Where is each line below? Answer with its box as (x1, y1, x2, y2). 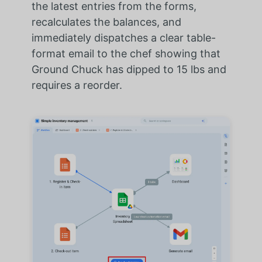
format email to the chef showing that (31, 47, 220, 60)
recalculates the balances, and (31, 15, 181, 28)
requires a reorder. (31, 78, 122, 91)
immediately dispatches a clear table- (31, 31, 216, 44)
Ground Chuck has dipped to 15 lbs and (31, 63, 226, 75)
